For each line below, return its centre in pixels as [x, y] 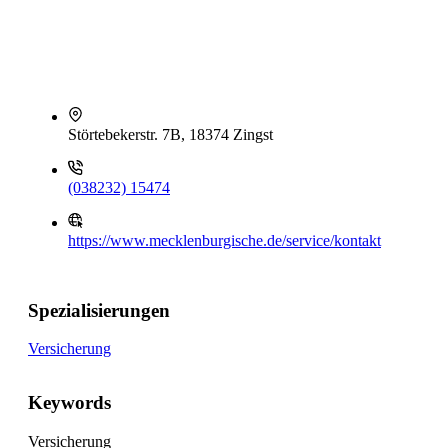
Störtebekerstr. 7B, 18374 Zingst [170, 134]
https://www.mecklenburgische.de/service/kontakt [224, 240]
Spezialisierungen [99, 310]
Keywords [69, 403]
